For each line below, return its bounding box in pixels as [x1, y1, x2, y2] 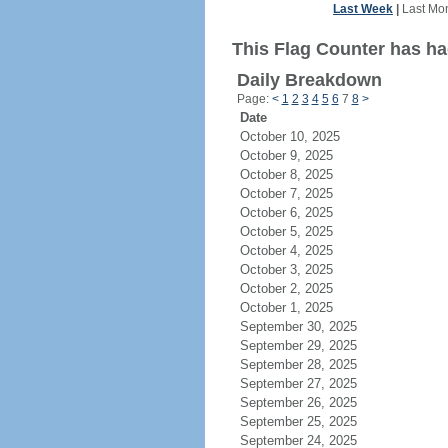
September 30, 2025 [239, 319, 381, 334]
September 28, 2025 [239, 357, 381, 372]
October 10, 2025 [239, 129, 364, 144]
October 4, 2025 [239, 243, 357, 258]
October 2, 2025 [239, 281, 357, 296]
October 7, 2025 [239, 186, 357, 201]
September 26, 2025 [239, 395, 381, 410]
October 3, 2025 [239, 262, 357, 277]
